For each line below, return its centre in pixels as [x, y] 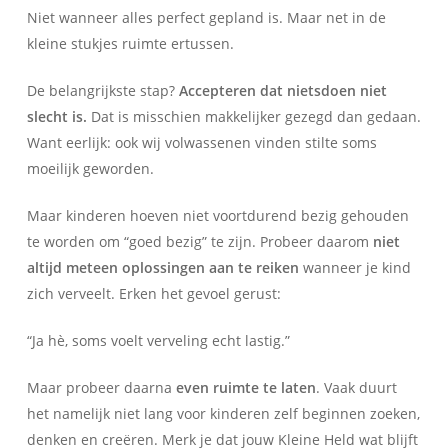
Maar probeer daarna [101, 387]
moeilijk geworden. [90, 168]
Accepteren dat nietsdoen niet [282, 90]
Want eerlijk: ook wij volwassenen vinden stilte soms [201, 142]
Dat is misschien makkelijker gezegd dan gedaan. [253, 116]
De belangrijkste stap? [102, 90]
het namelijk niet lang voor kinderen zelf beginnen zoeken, [223, 413]
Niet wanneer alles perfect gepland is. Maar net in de [206, 17]
